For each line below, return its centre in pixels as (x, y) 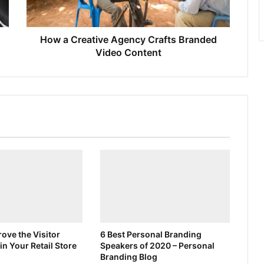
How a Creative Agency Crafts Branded (128, 40)
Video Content (128, 53)
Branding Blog (128, 257)
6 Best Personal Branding (151, 235)
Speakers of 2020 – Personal (157, 246)
